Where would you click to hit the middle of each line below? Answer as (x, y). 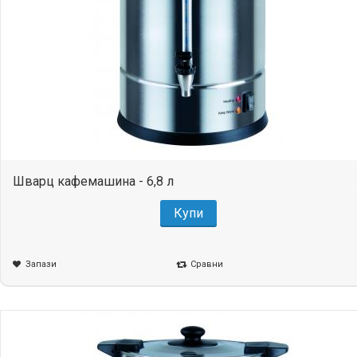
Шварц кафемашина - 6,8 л (93, 182)
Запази (41, 264)
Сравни (206, 264)
